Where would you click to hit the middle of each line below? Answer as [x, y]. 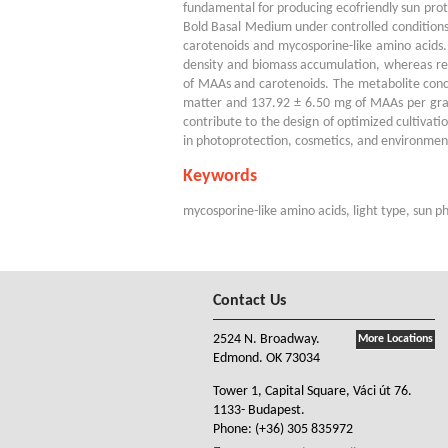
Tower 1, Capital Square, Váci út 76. [312, 391]
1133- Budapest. [259, 410]
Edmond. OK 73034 [266, 358]
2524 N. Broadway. [266, 339]
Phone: [234, 429]
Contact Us [249, 300]
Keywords [220, 176]
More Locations [395, 338]
